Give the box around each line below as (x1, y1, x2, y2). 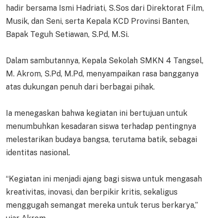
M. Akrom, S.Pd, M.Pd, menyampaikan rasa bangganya (6, 69, 199, 79)
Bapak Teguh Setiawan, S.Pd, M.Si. (6, 30, 129, 39)
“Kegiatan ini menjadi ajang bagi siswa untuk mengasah (6, 174, 202, 184)
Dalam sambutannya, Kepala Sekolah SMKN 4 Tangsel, (6, 56, 203, 66)
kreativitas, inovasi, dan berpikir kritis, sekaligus (6, 187, 178, 197)
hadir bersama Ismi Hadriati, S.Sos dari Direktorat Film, (6, 3, 204, 13)
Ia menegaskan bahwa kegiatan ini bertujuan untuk (6, 109, 187, 118)
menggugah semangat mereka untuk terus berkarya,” (6, 200, 198, 210)
